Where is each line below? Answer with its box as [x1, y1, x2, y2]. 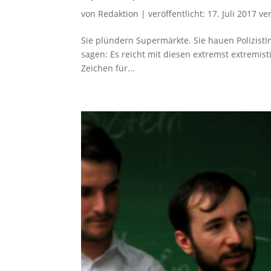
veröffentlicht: [148, 7, 208, 19]
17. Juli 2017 [207, 7, 257, 19]
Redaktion [98, 7, 139, 19]
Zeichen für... [81, 62, 135, 74]
